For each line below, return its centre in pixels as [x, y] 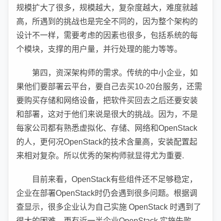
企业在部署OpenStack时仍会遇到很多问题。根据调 [107, 193]
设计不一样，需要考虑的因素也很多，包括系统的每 [107, 35]
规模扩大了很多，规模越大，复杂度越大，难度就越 [107, 8]
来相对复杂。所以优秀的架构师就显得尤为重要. [100, 156]
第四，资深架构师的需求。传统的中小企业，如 [115, 73]
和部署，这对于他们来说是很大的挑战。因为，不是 [107, 114]
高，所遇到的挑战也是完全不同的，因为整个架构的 [107, 21]
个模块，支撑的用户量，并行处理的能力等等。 [99, 49]
